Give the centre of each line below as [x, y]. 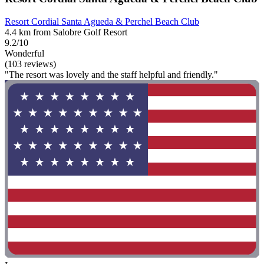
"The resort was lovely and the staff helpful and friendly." [111, 74]
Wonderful [24, 53]
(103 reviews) [30, 64]
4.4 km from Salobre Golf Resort [66, 32]
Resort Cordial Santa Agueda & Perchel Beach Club [102, 21]
